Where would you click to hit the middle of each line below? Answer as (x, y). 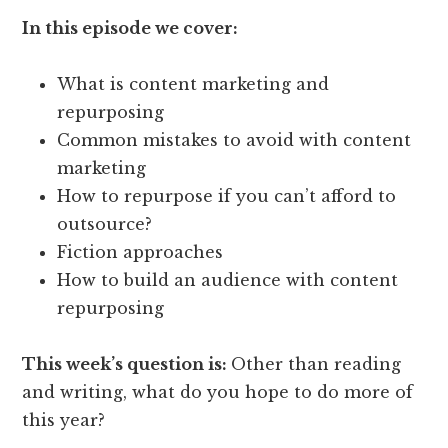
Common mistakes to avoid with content (234, 139)
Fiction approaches (140, 251)
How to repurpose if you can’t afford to (227, 195)
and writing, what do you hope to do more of (218, 391)
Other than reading (316, 363)
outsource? (105, 223)
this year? (64, 419)
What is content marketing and (193, 83)
